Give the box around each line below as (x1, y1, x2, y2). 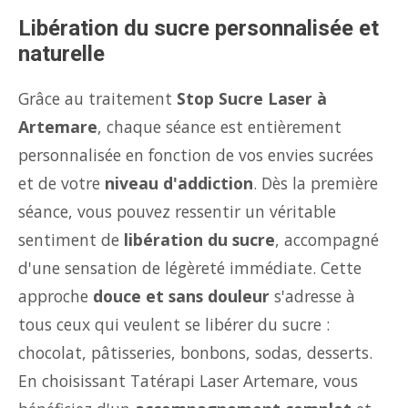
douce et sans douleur (93, 285, 270, 307)
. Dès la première (253, 172, 378, 194)
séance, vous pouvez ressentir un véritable (18, 200, 336, 222)
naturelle (18, 41, 105, 66)
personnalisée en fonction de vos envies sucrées (18, 144, 373, 166)
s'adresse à (270, 285, 355, 307)
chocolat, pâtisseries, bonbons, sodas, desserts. (18, 342, 372, 363)
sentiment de (18, 229, 124, 250)
